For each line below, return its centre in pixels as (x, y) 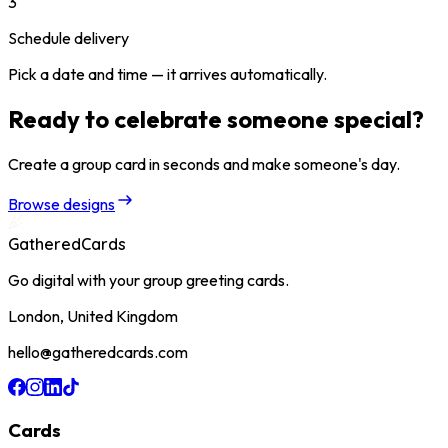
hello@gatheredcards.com (98, 351)
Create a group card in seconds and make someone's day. (204, 163)
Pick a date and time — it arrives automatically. (167, 73)
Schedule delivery (68, 37)
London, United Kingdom (93, 315)
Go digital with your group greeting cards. (148, 279)
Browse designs (61, 203)
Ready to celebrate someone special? (216, 118)
